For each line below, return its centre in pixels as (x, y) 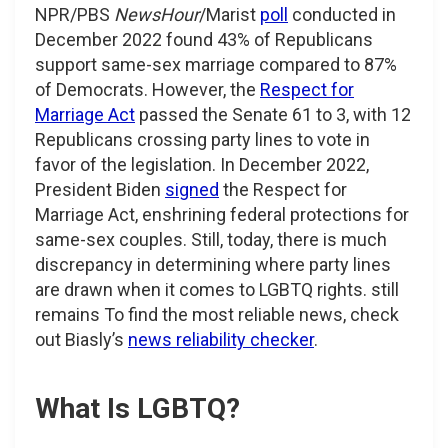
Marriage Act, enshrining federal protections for (222, 214)
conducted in (342, 14)
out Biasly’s (81, 339)
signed (192, 189)
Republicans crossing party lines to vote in (202, 139)
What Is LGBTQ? (137, 408)
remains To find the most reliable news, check (217, 314)
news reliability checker (221, 339)
